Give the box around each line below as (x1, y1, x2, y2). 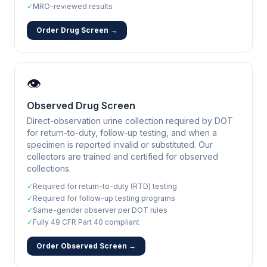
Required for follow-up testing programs (33, 194, 175, 203)
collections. (27, 163, 71, 173)
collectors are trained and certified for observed (27, 151, 218, 162)
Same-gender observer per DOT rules (33, 206, 167, 215)
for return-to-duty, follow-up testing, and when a (27, 128, 217, 138)
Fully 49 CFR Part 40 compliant (33, 218, 139, 226)
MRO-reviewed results (33, 2, 113, 11)
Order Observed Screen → (36, 241, 136, 250)
